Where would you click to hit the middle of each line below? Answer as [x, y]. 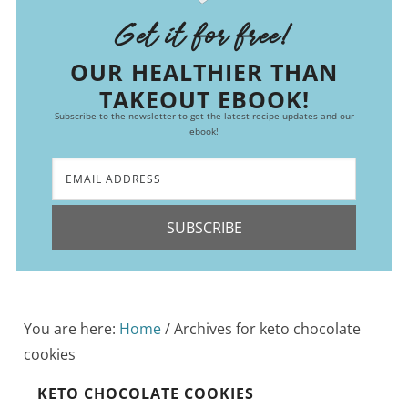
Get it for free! [204, 43]
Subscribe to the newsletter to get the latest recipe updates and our [204, 115]
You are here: [72, 328]
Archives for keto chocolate [266, 328]
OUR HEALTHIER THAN [204, 71]
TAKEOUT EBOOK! [204, 99]
